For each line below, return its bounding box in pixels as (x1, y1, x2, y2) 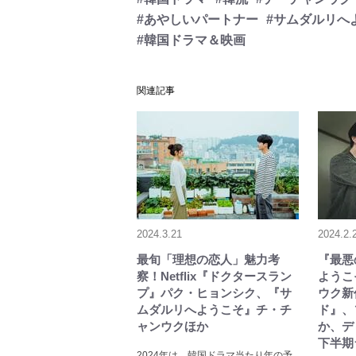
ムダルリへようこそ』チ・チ (137, 303, 292, 317)
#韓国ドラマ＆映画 (137, 33, 246, 48)
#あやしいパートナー (137, 13, 258, 27)
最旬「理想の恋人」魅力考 (137, 253, 280, 267)
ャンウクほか (137, 319, 208, 334)
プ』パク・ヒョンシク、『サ (137, 286, 292, 300)
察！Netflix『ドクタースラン (137, 269, 292, 284)
